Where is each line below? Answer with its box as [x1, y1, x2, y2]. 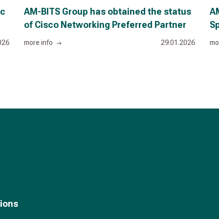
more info [24, 38, 54, 46]
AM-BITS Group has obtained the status [24, 6, 191, 17]
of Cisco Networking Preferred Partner [24, 19, 186, 30]
